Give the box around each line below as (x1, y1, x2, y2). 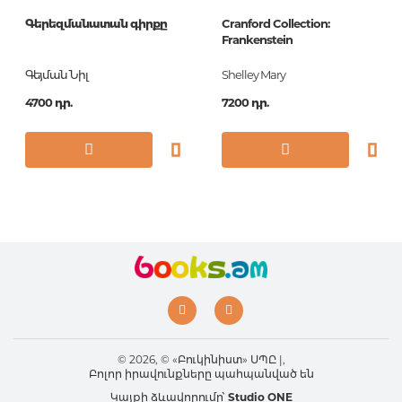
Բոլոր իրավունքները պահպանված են (88, 367, 314, 380)
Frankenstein (222, 32, 293, 47)
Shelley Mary (222, 67, 285, 82)
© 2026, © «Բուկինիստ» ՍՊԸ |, (117, 353, 285, 366)
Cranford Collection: (222, 16, 329, 31)
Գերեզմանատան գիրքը (25, 16, 167, 31)
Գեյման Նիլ (25, 67, 88, 82)
